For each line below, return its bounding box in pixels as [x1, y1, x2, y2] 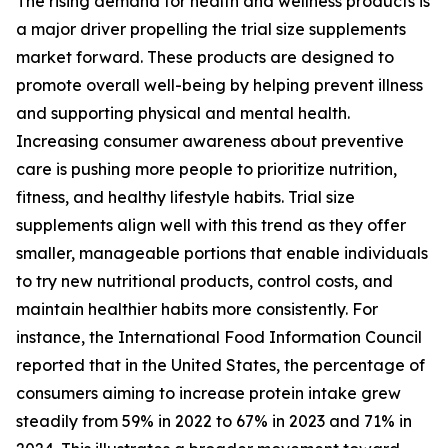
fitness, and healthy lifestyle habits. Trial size [16, 187, 355, 208]
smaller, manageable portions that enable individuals [16, 243, 428, 264]
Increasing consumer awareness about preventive [16, 131, 404, 152]
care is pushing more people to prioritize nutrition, [16, 159, 397, 180]
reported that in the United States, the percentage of [16, 355, 425, 376]
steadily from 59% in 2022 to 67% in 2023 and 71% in [16, 411, 412, 432]
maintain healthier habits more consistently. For [16, 299, 378, 320]
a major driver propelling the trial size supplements [16, 19, 406, 40]
